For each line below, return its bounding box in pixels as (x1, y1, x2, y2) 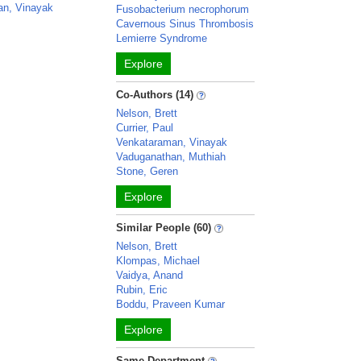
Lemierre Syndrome (116, 32, 208, 44)
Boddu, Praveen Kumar (116, 298, 226, 310)
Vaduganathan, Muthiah (116, 151, 226, 163)
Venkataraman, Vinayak (116, 136, 228, 148)
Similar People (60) (116, 222, 212, 234)
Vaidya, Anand (116, 269, 184, 281)
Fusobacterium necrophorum (116, 3, 250, 15)
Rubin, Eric (116, 284, 168, 296)
